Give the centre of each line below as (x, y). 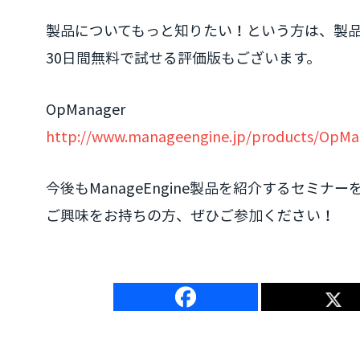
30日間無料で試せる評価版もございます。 (183, 57)
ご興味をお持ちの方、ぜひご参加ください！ (190, 215)
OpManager (86, 109)
